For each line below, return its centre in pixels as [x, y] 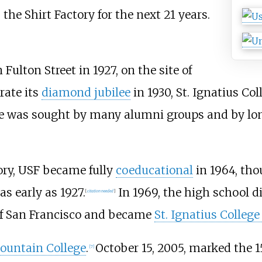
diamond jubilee [86, 93]
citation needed [100, 191]
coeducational [154, 170]
